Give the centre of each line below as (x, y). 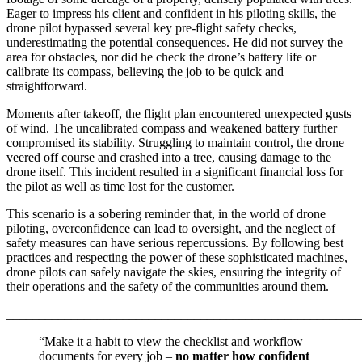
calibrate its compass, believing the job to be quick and (145, 72)
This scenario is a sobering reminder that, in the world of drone (166, 214)
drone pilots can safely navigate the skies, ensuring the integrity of (174, 272)
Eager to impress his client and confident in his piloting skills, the (171, 14)
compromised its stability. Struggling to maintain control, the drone (175, 143)
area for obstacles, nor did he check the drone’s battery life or (161, 57)
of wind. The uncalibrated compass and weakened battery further (172, 128)
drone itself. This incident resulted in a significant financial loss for (175, 172)
